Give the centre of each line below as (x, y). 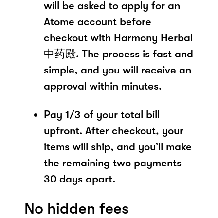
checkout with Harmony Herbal (118, 37)
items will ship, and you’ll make (118, 146)
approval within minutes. (103, 86)
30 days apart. (80, 179)
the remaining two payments (113, 163)
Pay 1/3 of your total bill (102, 114)
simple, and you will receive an (118, 70)
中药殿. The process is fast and (118, 54)
